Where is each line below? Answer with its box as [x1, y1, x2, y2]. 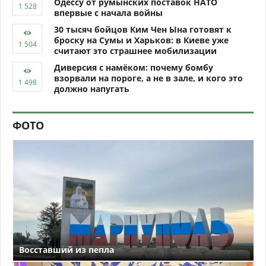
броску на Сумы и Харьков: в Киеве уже [54, 34, 229, 46]
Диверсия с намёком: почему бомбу [54, 62, 213, 74]
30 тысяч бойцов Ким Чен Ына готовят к [54, 24, 232, 36]
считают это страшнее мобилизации [54, 45, 217, 57]
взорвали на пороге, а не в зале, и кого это [54, 72, 243, 84]
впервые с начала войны [54, 7, 163, 19]
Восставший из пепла [19, 243, 114, 255]
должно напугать [54, 83, 129, 95]
